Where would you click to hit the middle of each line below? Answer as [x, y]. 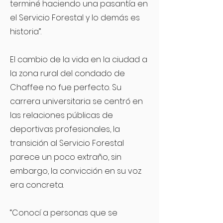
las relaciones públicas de [61, 115]
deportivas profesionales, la [65, 129]
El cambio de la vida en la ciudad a [79, 59]
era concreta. [37, 185]
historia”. [26, 32]
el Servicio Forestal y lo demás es [75, 18]
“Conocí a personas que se [64, 213]
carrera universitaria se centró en [76, 101]
